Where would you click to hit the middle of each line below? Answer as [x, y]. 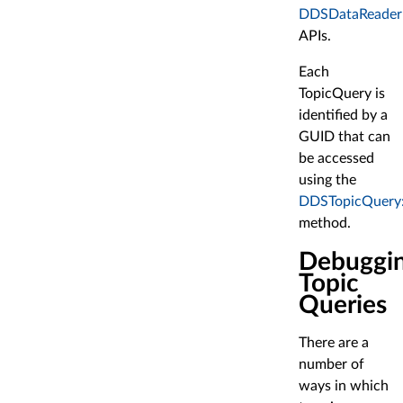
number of [331, 365]
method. [325, 223]
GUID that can [345, 136]
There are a [334, 343]
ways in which [344, 386]
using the [327, 179]
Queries [343, 304]
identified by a [343, 115]
